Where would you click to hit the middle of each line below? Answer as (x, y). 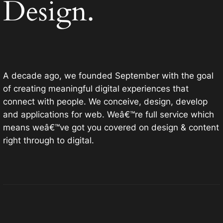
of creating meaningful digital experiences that (96, 89)
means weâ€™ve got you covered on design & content (111, 128)
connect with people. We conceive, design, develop (105, 102)
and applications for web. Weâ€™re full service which (108, 115)
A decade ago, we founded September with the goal (108, 76)
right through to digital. (48, 141)
